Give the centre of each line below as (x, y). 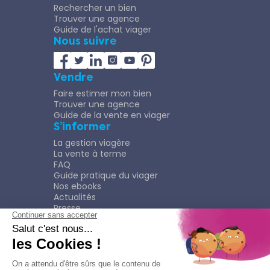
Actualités (75, 197)
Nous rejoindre (83, 236)
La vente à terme (90, 154)
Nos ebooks (77, 186)
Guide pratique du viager (106, 175)
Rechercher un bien (95, 8)
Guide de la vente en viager (112, 115)
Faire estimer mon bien (102, 93)
